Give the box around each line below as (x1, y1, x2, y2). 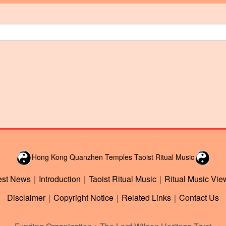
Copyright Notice (53, 192, 114, 204)
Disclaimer (7, 192, 45, 204)
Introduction (38, 173, 81, 185)
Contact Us (179, 192, 219, 204)
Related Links (122, 192, 171, 204)
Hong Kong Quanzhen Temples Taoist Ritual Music (32, 151, 194, 162)
